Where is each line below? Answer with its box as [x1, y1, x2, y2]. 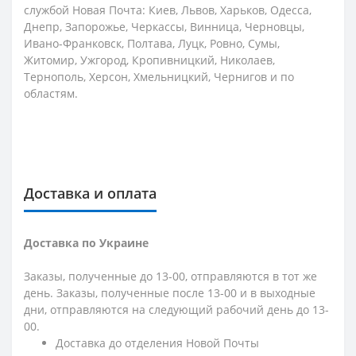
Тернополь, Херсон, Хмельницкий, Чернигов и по [24, 68, 294, 84]
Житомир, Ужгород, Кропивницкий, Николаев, [24, 52, 275, 68]
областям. [24, 85, 78, 101]
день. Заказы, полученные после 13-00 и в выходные [24, 284, 315, 300]
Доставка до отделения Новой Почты [56, 335, 259, 350]
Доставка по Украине [24, 234, 149, 250]
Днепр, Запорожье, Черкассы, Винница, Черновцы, [24, 18, 304, 34]
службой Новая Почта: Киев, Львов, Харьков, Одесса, [24, 2, 311, 17]
